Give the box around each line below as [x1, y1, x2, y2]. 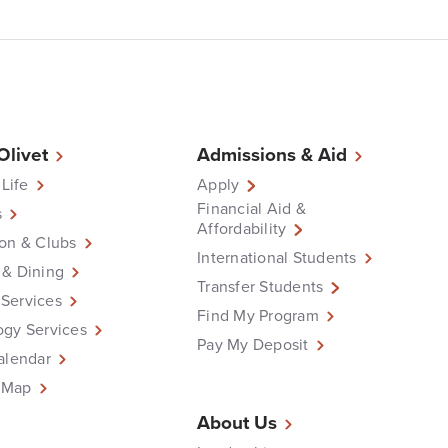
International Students [197, 246, 357, 269]
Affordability [197, 217, 287, 240]
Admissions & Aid [197, 140, 348, 169]
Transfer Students [197, 275, 324, 298]
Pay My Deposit [197, 333, 309, 356]
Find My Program [197, 304, 319, 327]
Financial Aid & [197, 197, 306, 220]
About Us [197, 408, 278, 437]
